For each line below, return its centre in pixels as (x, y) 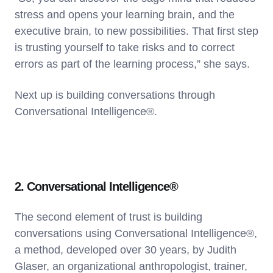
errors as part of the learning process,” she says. (132, 64)
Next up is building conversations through (115, 95)
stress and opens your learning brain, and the (125, 14)
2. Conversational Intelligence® (96, 186)
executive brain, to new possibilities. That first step (136, 31)
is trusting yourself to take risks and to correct (125, 47)
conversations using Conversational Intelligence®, (136, 233)
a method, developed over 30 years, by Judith (126, 250)
